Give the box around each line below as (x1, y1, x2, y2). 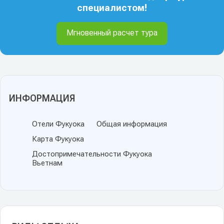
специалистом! (77, 2, 147, 13)
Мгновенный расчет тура (66, 28, 157, 38)
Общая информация (96, 119, 167, 129)
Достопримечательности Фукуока (32, 149, 152, 159)
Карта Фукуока (32, 134, 84, 144)
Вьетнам (32, 158, 62, 168)
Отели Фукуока (32, 119, 84, 129)
